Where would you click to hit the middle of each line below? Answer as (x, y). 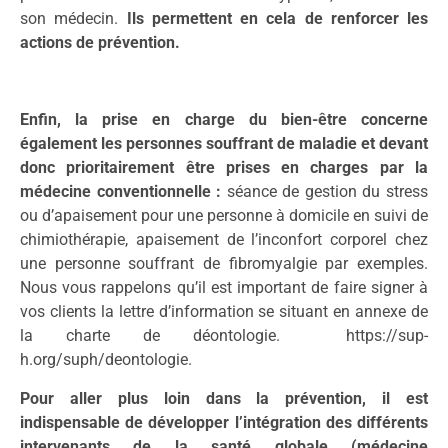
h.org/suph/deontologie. (106, 360)
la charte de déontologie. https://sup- (224, 336)
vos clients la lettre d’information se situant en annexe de (224, 312)
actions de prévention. (100, 43)
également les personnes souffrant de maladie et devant (224, 144)
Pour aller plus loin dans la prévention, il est (224, 398)
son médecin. (73, 19)
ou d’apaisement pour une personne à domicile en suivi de (224, 216)
